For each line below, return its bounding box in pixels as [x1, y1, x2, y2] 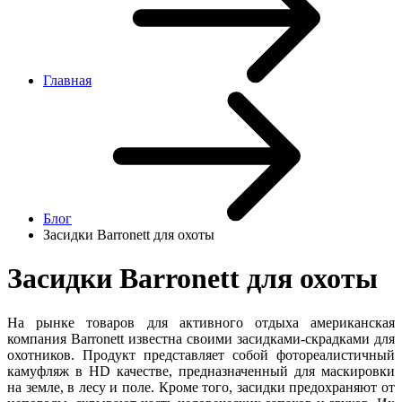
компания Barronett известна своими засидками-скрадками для [7, 330, 395, 346]
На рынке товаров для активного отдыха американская [7, 314, 395, 330]
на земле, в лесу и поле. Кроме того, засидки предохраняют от [7, 379, 395, 395]
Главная [43, 73, 92, 88]
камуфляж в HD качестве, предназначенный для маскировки [7, 363, 395, 379]
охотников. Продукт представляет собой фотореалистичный [7, 346, 395, 363]
